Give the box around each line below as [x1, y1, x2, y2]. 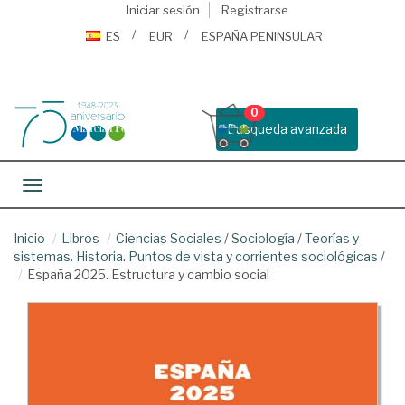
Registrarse [221, 3, 288, 17]
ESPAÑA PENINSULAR [202, 29, 323, 43]
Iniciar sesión [126, 3, 200, 17]
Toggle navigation [32, 179, 140, 194]
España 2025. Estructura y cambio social [27, 267, 269, 282]
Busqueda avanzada [227, 121, 347, 137]
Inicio [14, 231, 45, 246]
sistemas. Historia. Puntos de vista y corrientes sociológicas [14, 249, 378, 264]
